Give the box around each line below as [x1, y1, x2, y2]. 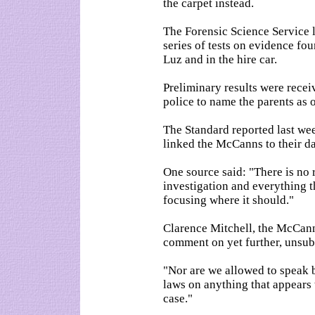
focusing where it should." [163, 193, 294, 207]
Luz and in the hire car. [163, 53, 277, 66]
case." [163, 292, 193, 305]
